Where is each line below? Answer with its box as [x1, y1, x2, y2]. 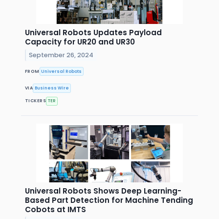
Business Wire [35, 85, 69, 91]
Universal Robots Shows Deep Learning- [25, 185, 181, 196]
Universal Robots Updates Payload [25, 27, 162, 38]
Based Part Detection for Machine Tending [25, 195, 193, 205]
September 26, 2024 [29, 50, 94, 59]
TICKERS [25, 98, 46, 104]
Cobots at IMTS [25, 204, 86, 215]
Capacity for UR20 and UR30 [25, 37, 135, 47]
